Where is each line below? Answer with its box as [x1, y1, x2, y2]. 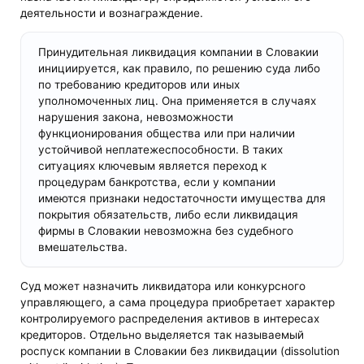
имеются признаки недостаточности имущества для [37, 192, 326, 205]
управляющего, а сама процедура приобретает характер [20, 296, 336, 310]
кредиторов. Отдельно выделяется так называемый [20, 328, 305, 342]
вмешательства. [37, 240, 128, 253]
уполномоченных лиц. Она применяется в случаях [37, 94, 316, 107]
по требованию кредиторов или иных [37, 78, 240, 91]
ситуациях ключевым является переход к [37, 159, 266, 172]
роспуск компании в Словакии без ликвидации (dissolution [20, 344, 340, 358]
